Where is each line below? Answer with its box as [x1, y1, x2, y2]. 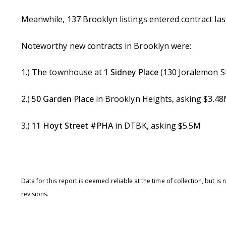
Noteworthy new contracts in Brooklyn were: [21, 40, 192, 51]
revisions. [21, 189, 49, 198]
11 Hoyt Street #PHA [32, 120, 114, 131]
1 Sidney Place [104, 67, 160, 78]
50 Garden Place [32, 93, 94, 104]
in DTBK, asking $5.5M [113, 120, 201, 131]
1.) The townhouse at [21, 67, 104, 78]
